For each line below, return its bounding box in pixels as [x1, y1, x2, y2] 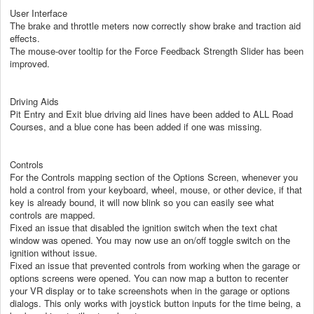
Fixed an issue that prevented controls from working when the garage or [10, 258, 300, 272]
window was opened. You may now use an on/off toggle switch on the [10, 233, 290, 247]
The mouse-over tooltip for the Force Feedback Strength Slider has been [10, 43, 303, 57]
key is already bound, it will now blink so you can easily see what [10, 195, 274, 209]
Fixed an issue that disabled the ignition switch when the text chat [10, 220, 278, 234]
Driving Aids [10, 94, 59, 108]
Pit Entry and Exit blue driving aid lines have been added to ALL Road [10, 107, 293, 121]
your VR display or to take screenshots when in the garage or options [10, 283, 290, 297]
